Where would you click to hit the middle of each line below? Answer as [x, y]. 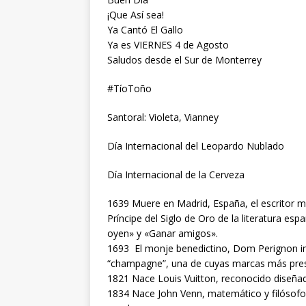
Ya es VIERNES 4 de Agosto [168, 44]
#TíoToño [129, 88]
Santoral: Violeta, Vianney [163, 117]
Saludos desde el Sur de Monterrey [184, 59]
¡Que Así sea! [136, 14]
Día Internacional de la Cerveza [176, 174]
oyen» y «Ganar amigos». [163, 233]
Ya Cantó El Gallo [145, 29]
